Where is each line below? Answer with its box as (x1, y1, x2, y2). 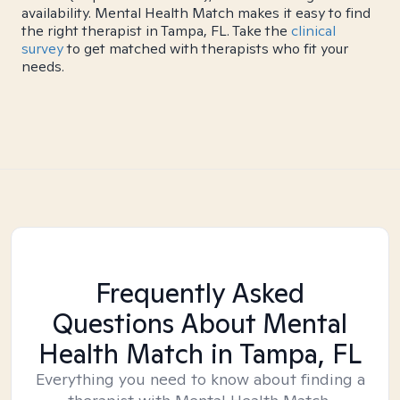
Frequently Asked (96, 275, 304, 311)
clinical (291, 21, 336, 40)
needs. (21, 57, 64, 76)
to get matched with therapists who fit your (63, 39, 348, 58)
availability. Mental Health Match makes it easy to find (21, 4, 371, 22)
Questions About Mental (53, 305, 347, 341)
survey (21, 39, 63, 58)
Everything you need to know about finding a (35, 369, 365, 389)
